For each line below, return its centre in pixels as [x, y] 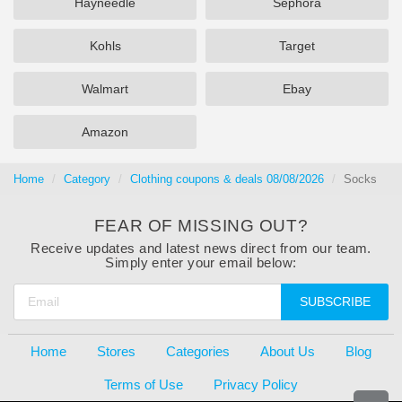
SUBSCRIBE [335, 301]
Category [87, 179]
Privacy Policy [255, 385]
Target [297, 46]
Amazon [105, 132]
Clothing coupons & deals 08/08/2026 [227, 179]
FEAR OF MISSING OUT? [201, 226]
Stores [116, 351]
